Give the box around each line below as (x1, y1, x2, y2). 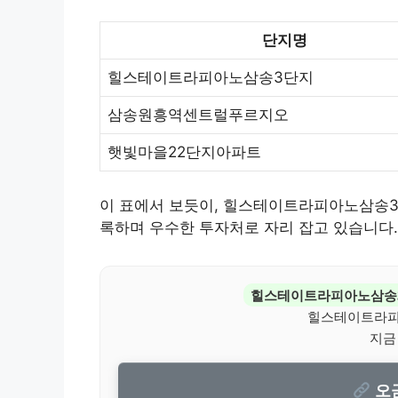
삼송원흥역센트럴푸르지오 (107, 106, 289, 124)
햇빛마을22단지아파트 (107, 143, 261, 162)
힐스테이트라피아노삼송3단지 (107, 68, 314, 87)
